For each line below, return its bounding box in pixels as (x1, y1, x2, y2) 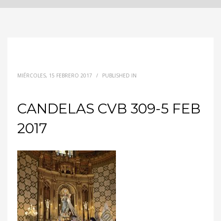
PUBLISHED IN (102, 72, 137, 79)
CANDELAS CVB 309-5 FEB (17, 100, 201, 117)
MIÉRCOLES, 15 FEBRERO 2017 (17, 72, 92, 79)
